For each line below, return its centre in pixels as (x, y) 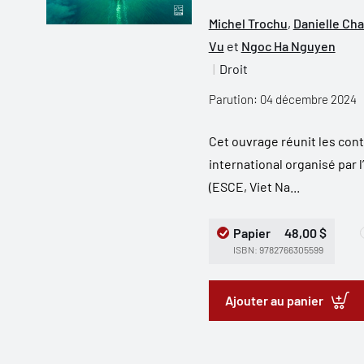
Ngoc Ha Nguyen (288, 46)
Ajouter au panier (274, 300)
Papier (251, 233)
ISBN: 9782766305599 (278, 249)
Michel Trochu (248, 23)
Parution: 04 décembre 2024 (282, 99)
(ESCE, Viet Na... (254, 186)
